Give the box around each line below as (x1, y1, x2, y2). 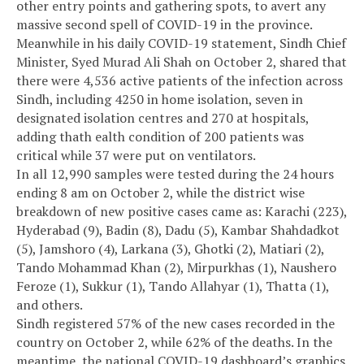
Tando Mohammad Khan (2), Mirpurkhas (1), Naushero (16, 258, 336, 276)
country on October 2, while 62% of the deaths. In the (16, 332, 332, 351)
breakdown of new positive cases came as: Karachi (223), (16, 201, 347, 220)
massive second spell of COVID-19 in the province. (16, 15, 313, 33)
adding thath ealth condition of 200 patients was (16, 127, 304, 145)
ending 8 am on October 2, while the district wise (16, 183, 305, 201)
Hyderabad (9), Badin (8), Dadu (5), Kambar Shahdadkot (16, 220, 340, 239)
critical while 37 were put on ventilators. (16, 145, 256, 164)
